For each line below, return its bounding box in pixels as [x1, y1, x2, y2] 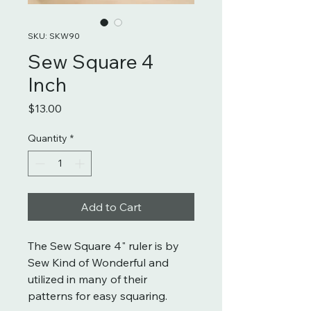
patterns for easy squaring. [28, 288, 167, 303]
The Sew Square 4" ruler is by [28, 238, 179, 253]
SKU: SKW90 [28, 30, 80, 41]
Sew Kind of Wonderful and [28, 255, 169, 269]
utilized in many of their [28, 271, 147, 286]
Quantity [28, 131, 67, 144]
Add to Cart [81, 199, 142, 214]
